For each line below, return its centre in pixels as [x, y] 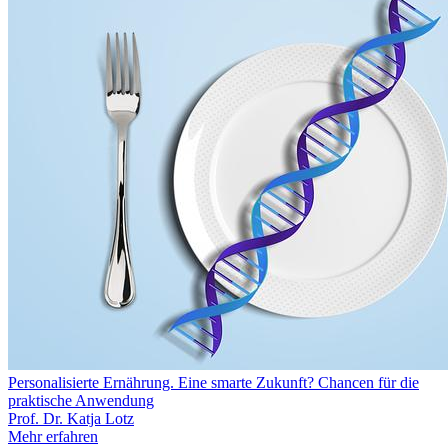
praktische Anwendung [81, 401]
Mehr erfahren [53, 437]
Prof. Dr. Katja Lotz [71, 419]
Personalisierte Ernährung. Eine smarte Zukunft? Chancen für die [213, 383]
